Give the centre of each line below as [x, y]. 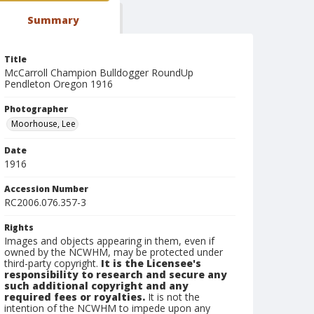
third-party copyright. [53, 263]
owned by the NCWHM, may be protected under [114, 252]
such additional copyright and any [96, 286]
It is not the [172, 297]
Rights [19, 227]
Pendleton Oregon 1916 [59, 84]
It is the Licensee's [151, 263]
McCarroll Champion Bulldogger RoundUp [99, 73]
